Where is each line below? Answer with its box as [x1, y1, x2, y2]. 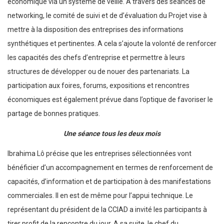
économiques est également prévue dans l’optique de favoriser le [7, 95, 213, 103]
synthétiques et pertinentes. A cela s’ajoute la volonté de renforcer [7, 39, 216, 47]
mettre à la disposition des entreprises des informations [7, 25, 183, 33]
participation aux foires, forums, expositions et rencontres [7, 81, 189, 89]
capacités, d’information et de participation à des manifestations [7, 177, 211, 185]
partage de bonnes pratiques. [7, 109, 100, 117]
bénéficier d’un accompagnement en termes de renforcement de [7, 163, 213, 171]
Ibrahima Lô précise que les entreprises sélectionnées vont [7, 149, 191, 157]
